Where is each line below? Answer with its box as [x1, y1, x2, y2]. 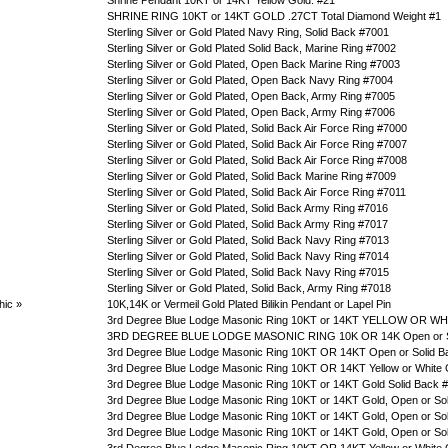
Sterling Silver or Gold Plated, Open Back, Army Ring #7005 [107, 90, 395, 102]
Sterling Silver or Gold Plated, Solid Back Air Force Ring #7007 [107, 138, 407, 150]
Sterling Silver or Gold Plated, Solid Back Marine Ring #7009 [107, 170, 396, 182]
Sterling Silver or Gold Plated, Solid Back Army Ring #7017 [107, 218, 388, 230]
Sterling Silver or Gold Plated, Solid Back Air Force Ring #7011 [107, 186, 406, 198]
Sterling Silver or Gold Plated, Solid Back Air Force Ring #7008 [107, 154, 407, 166]
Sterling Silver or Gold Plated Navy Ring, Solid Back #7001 [107, 26, 389, 38]
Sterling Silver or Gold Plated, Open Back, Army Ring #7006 [107, 106, 395, 118]
